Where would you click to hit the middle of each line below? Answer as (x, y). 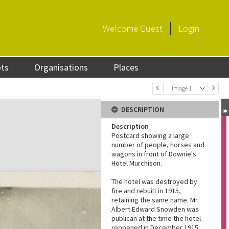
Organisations (61, 67)
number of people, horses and (158, 145)
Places (126, 67)
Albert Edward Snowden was (155, 209)
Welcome (121, 28)
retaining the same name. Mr (155, 200)
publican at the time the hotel (156, 218)
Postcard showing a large (150, 135)
